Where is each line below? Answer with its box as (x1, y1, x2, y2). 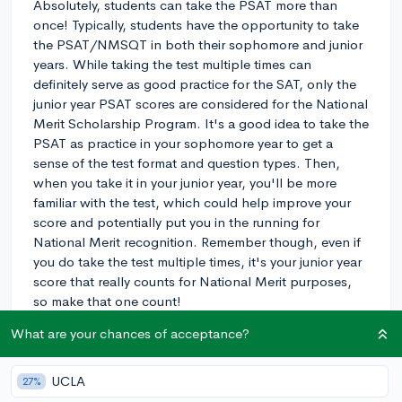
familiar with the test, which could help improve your (33, 193, 351, 211)
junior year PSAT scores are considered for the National (33, 94, 368, 112)
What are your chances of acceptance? (11, 325, 249, 342)
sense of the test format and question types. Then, (33, 153, 340, 171)
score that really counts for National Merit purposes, (33, 272, 352, 290)
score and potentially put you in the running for (33, 213, 319, 231)
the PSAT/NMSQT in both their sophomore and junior (33, 35, 363, 53)
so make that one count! (33, 292, 181, 310)
